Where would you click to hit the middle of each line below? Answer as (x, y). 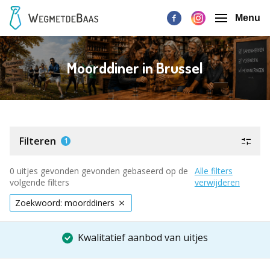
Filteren (38, 141)
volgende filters (39, 182)
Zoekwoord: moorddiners (65, 203)
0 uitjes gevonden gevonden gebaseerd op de (99, 171)
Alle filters (213, 171)
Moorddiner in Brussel (135, 68)
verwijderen (217, 182)
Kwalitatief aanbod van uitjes (143, 237)
